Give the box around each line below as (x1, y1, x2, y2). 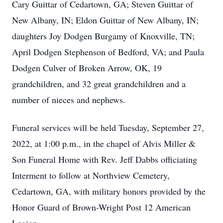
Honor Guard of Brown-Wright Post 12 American (12, 201, 191, 213)
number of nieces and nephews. (12, 94, 125, 106)
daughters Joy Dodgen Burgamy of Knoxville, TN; (12, 30, 195, 42)
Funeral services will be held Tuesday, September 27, (12, 121, 204, 133)
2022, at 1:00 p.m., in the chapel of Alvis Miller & (12, 137, 196, 149)
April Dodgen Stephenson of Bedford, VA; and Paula (12, 46, 204, 58)
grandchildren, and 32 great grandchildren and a (12, 78, 186, 90)
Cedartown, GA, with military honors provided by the (12, 185, 206, 197)
